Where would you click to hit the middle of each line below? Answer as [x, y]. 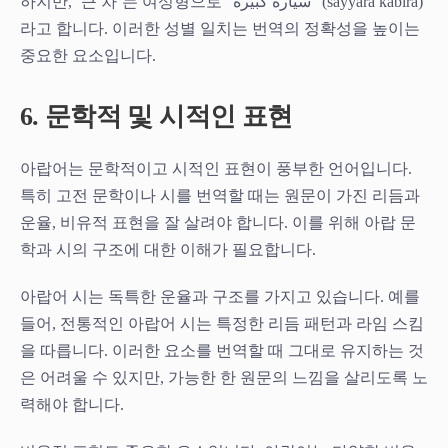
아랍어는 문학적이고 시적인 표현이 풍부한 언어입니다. [216, 168]
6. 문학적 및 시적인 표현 [156, 116]
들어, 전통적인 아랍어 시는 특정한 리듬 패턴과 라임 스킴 [222, 323]
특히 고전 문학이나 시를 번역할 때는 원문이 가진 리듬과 [220, 195]
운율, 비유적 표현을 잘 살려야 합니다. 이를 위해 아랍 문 [218, 222]
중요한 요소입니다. [88, 55]
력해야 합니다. [72, 404]
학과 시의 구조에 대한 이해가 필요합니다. [168, 249]
